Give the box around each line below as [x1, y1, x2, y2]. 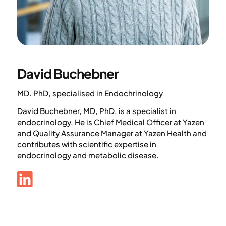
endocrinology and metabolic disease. [17, 150, 159, 160]
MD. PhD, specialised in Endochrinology [17, 88, 163, 98]
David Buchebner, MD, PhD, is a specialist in [17, 105, 176, 116]
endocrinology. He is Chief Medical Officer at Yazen [17, 117, 204, 127]
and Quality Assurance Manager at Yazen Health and [17, 128, 207, 138]
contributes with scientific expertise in [17, 139, 156, 149]
